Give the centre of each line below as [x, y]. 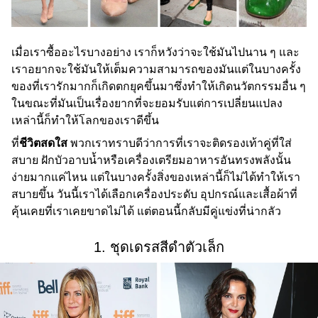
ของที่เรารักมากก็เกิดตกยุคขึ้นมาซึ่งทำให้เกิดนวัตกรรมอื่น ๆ [159, 87]
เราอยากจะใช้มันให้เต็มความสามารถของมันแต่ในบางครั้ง [156, 70]
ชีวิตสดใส [45, 143]
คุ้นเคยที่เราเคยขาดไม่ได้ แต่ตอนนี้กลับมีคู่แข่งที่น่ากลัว [146, 212]
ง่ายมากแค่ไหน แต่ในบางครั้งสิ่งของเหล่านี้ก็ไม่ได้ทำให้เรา [156, 177]
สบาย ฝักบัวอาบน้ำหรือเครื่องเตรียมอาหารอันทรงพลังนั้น [151, 160]
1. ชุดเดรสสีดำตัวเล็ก [159, 247]
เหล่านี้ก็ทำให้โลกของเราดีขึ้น [85, 121]
